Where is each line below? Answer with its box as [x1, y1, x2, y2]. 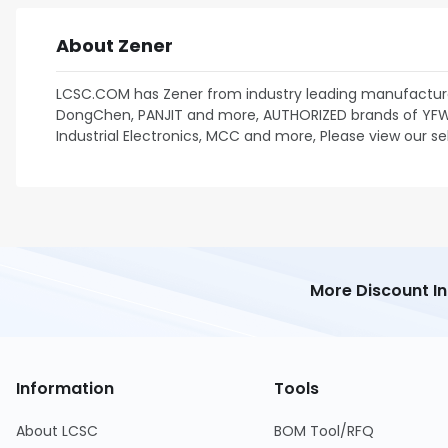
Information [16, 377, 114, 400]
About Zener [56, 33, 173, 58]
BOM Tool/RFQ [273, 421, 374, 441]
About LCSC [16, 421, 98, 441]
